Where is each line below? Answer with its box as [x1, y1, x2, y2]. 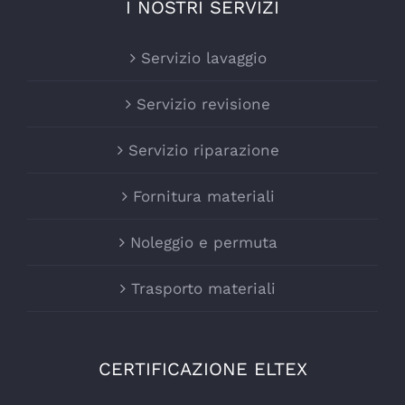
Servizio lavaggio [140, 49, 267, 68]
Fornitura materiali [132, 187, 275, 206]
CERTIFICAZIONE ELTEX [98, 358, 307, 381]
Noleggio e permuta [129, 233, 278, 252]
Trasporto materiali [131, 279, 276, 298]
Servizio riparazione [127, 141, 279, 160]
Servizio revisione [137, 95, 270, 114]
